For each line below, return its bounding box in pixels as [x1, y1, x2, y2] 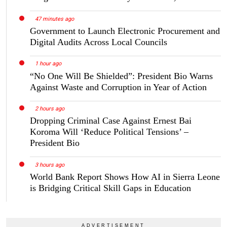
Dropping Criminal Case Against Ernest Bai [30, 116, 192, 126]
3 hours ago [34, 162, 64, 169]
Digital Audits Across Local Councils [30, 36, 167, 47]
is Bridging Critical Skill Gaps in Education [30, 183, 191, 194]
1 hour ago [34, 60, 61, 67]
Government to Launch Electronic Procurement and [30, 25, 220, 36]
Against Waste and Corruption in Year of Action [30, 82, 207, 92]
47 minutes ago [34, 15, 74, 22]
